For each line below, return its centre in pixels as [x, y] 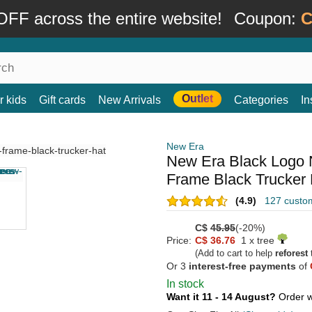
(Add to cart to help [235, 253]
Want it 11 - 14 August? [223, 297]
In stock [185, 284]
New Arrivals [130, 100]
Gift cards [62, 100]
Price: [179, 240]
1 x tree [256, 240]
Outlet [197, 99]
